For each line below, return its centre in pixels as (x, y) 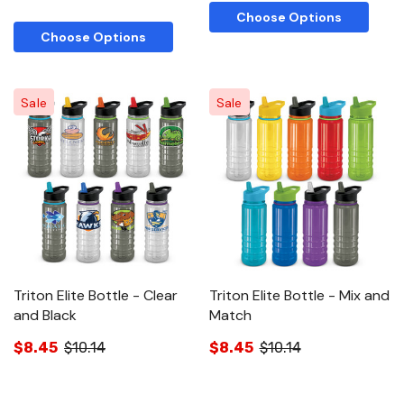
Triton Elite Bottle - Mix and (299, 295)
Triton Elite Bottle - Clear (96, 295)
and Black (45, 315)
